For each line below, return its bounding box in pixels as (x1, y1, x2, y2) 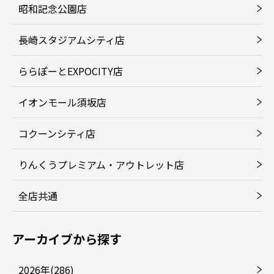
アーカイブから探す (12, 230, 122, 248)
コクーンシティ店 (18, 126, 95, 141)
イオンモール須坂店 (18, 95, 106, 109)
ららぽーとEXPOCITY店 (18, 64, 123, 78)
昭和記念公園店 (18, 1, 87, 16)
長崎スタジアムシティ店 (18, 32, 125, 47)
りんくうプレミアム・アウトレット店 (18, 157, 184, 172)
